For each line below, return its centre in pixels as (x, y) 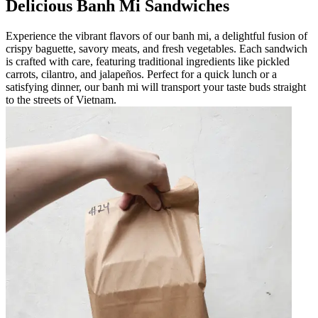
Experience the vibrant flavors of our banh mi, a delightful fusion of (157, 35)
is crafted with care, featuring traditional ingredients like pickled (148, 61)
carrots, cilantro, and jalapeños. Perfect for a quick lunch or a (141, 74)
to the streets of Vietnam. (61, 99)
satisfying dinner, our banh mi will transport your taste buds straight (156, 87)
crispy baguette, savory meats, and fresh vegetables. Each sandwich (157, 48)
